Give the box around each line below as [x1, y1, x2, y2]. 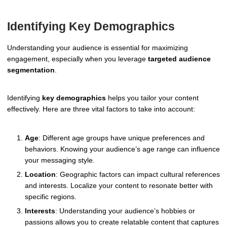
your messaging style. [25, 156, 95, 165]
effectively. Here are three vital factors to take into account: [7, 105, 195, 113]
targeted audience [148, 54, 211, 63]
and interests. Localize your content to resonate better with [25, 181, 213, 190]
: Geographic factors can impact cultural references [56, 170, 220, 179]
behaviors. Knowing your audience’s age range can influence [25, 145, 220, 154]
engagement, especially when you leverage [7, 54, 148, 63]
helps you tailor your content [106, 94, 199, 102]
